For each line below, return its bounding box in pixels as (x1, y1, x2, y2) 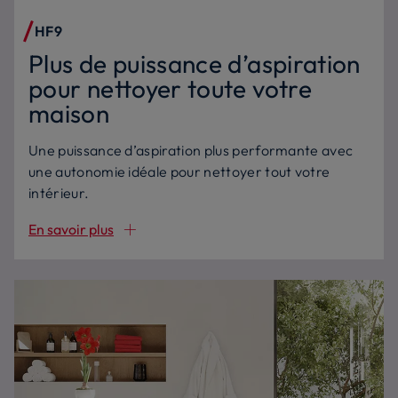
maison (28, 98, 110, 129)
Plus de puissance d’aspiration (28, 48, 361, 79)
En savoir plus (28, 220, 114, 238)
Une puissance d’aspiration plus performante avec (28, 141, 354, 159)
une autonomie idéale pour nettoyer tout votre (28, 163, 330, 180)
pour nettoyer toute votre (28, 73, 312, 104)
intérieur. (28, 184, 90, 202)
